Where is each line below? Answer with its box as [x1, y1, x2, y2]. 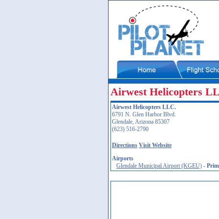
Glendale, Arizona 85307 [112, 118, 170, 125]
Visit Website [139, 142, 172, 149]
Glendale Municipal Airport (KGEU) [116, 162, 202, 169]
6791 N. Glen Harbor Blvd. [112, 111, 176, 118]
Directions [112, 142, 137, 149]
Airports [112, 155, 133, 162]
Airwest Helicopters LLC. [112, 104, 176, 110]
